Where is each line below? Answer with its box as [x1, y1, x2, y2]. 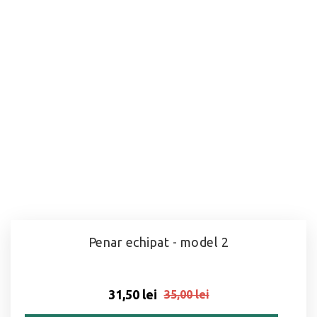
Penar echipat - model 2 [88, 234, 229, 249]
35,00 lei [163, 288, 209, 301]
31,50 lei [108, 287, 157, 301]
